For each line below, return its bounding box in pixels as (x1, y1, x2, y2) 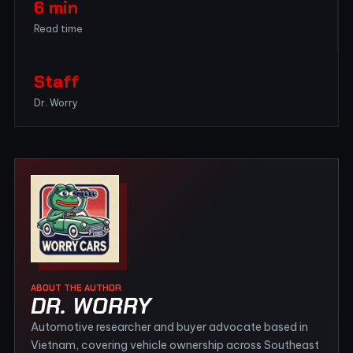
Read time (34, 22, 83, 35)
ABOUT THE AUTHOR (31, 281, 121, 293)
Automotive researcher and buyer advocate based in (31, 319, 308, 334)
